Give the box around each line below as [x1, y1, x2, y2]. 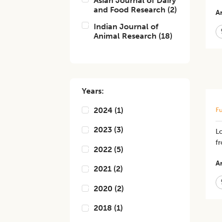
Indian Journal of [94, 22, 159, 31]
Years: [82, 86, 105, 96]
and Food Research [94, 5, 166, 14]
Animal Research [94, 31, 157, 41]
